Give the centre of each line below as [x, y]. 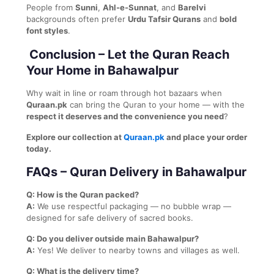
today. [39, 148]
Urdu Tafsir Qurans [164, 19]
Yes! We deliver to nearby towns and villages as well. [137, 250]
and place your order [206, 137]
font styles [47, 30]
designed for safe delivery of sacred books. [110, 217]
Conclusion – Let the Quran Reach [128, 54]
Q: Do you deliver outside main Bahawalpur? [113, 238]
